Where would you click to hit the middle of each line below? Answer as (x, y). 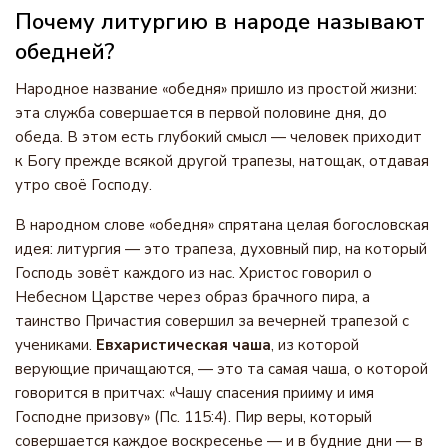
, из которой (315, 345)
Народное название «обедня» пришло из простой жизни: (216, 89)
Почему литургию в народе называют (220, 22)
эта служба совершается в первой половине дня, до (201, 113)
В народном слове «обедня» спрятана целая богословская (222, 225)
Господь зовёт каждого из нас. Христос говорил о (193, 273)
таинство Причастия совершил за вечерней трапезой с (212, 321)
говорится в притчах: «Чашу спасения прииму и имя (194, 393)
